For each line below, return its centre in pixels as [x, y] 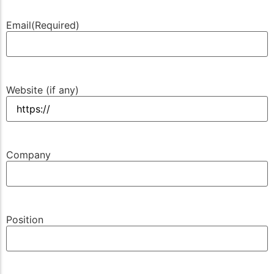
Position [25, 220]
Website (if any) [43, 90]
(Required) [55, 25]
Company [28, 155]
